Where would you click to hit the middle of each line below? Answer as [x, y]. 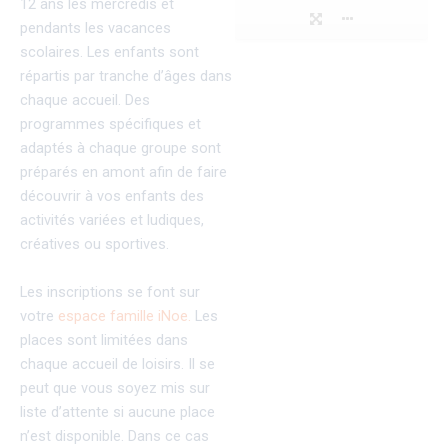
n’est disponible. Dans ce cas [114, 435]
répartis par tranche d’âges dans [126, 76]
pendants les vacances [95, 28]
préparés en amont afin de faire [123, 172]
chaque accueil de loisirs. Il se [117, 363]
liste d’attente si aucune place [117, 411]
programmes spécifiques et [110, 124]
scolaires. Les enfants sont [109, 52]
